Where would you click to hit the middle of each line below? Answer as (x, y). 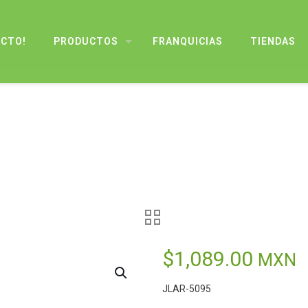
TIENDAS (273, 41)
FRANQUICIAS (188, 41)
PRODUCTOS (86, 41)
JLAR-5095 (187, 289)
